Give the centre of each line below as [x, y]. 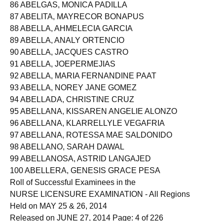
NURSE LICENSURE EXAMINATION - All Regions [100, 203]
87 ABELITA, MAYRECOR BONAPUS [77, 25]
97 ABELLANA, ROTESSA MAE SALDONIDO [91, 143]
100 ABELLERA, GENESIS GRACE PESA [85, 179]
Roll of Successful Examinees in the [73, 191]
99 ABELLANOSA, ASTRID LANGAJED [80, 167]
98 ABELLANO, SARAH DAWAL [67, 155]
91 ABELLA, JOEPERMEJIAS [63, 72]
